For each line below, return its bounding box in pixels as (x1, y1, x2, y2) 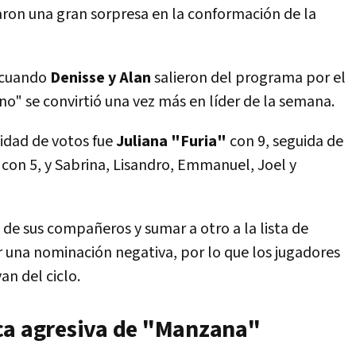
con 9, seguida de (226, 131, 343, 152)
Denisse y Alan (50, 68, 154, 88)
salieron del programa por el (154, 68, 346, 88)
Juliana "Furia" (116, 131, 226, 152)
